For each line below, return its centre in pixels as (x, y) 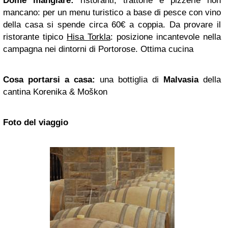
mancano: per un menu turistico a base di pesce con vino (112, 13)
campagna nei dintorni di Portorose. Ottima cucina (98, 49)
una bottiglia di (129, 80)
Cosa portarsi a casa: (49, 80)
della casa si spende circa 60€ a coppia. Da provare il (112, 25)
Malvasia (181, 80)
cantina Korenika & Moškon (55, 92)
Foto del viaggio (36, 123)
